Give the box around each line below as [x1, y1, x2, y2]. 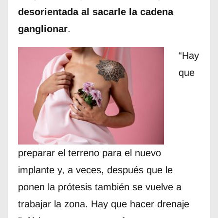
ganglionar [18, 23, 68, 35]
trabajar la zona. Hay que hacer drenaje [18, 199, 189, 210]
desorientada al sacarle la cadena [18, 6, 173, 18]
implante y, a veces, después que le [18, 164, 173, 176]
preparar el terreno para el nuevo [18, 147, 161, 159]
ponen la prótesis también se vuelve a [18, 182, 182, 193]
